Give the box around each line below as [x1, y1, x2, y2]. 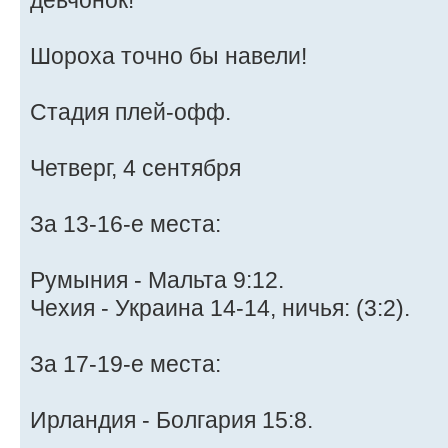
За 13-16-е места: [30, 211, 221, 238]
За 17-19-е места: [30, 351, 221, 378]
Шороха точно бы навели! [30, 43, 307, 70]
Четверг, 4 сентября [30, 155, 241, 182]
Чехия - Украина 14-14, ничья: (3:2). [30, 295, 410, 322]
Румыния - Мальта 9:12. [30, 267, 284, 294]
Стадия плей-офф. [30, 99, 231, 126]
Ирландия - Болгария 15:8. [30, 407, 313, 434]
